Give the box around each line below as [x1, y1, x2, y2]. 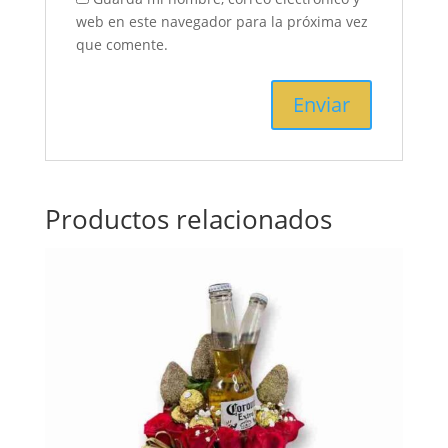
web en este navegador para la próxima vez [75, 11, 368, 31]
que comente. [75, 34, 168, 54]
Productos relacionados [44, 200, 332, 237]
